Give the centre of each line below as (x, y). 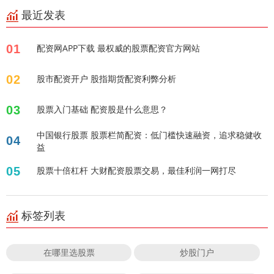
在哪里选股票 (69, 252)
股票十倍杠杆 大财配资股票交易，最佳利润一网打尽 (136, 170)
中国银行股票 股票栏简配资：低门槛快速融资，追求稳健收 (149, 135)
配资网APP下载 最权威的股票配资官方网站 (118, 48)
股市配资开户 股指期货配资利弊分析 (106, 78)
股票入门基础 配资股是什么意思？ (102, 109)
